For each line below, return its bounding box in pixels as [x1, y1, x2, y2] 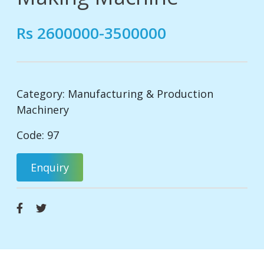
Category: [16, 87, 68, 101]
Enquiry [31, 160, 69, 175]
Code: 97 [16, 128, 59, 143]
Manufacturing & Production [68, 87, 213, 101]
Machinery [16, 103, 69, 117]
